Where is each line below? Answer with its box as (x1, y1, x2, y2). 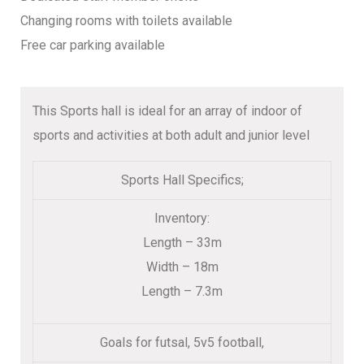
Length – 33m (142, 234, 222, 250)
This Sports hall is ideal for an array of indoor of (32, 102, 302, 119)
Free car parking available (20, 37, 165, 53)
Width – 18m (145, 258, 219, 275)
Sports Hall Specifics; (120, 171, 244, 188)
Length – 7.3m (141, 283, 223, 299)
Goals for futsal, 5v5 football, (100, 334, 264, 350)
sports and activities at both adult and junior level (32, 127, 310, 143)
